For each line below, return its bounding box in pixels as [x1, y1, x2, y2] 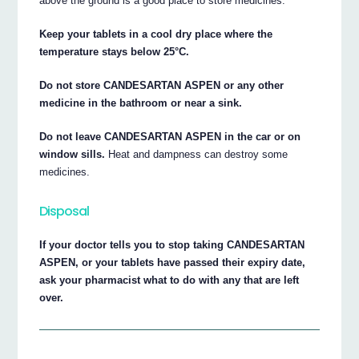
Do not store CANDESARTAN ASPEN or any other [39, 79, 284, 92]
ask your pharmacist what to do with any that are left [39, 274, 300, 287]
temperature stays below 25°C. [39, 46, 190, 58]
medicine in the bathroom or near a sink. [39, 97, 243, 110]
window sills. [39, 148, 106, 161]
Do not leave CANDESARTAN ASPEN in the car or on [39, 131, 301, 143]
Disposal [39, 202, 90, 221]
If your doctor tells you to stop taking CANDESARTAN [39, 239, 305, 252]
